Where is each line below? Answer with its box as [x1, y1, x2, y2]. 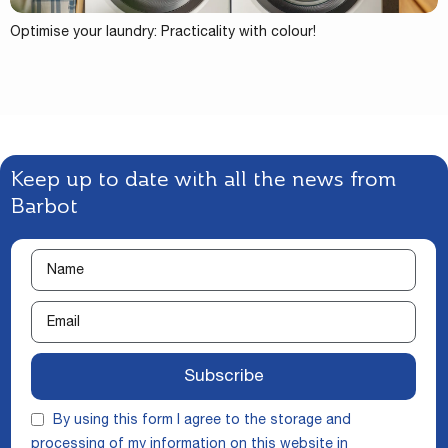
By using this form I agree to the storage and [53, 414, 351, 429]
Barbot [11, 192, 78, 220]
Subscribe [184, 369, 263, 387]
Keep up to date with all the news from [11, 165, 396, 193]
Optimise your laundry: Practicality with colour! [10, 26, 316, 41]
